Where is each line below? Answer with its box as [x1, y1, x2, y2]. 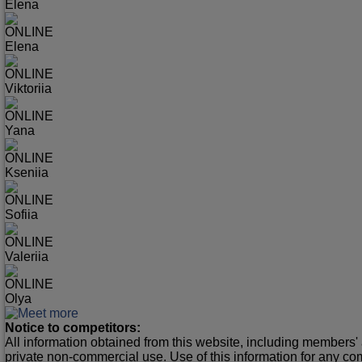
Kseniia [5, 166, 48, 180]
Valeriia [5, 250, 48, 264]
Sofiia [5, 208, 38, 222]
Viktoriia [5, 82, 52, 96]
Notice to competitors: [5, 321, 141, 335]
